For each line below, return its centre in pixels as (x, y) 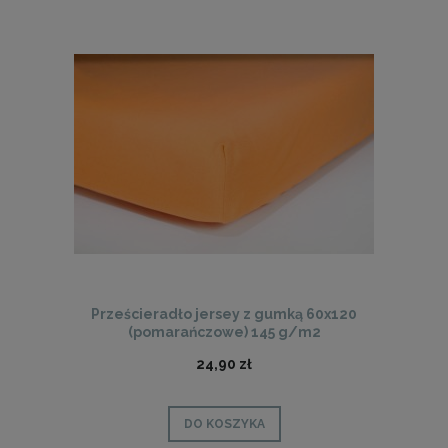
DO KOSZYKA (224, 424)
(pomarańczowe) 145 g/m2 (224, 331)
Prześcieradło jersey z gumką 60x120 (224, 313)
